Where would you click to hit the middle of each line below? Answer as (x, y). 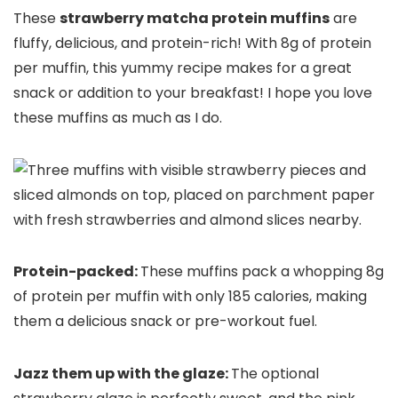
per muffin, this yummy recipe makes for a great (183, 68)
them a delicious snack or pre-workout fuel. (165, 322)
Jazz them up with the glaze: (122, 374)
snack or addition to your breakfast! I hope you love (193, 93)
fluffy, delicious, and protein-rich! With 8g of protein (192, 44)
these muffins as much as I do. (118, 118)
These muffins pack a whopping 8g (262, 272)
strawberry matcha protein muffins (195, 19)
